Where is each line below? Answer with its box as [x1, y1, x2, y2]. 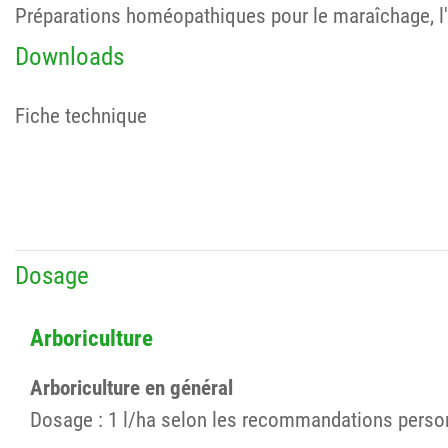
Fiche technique [15, 103, 147, 129]
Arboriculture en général [30, 375, 233, 401]
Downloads [15, 41, 124, 71]
